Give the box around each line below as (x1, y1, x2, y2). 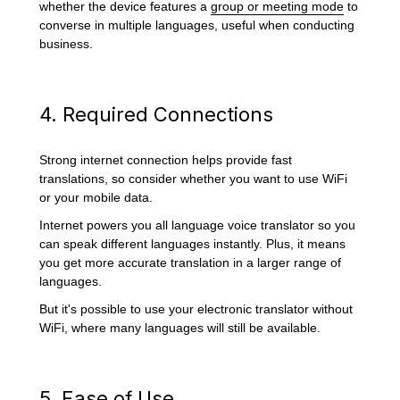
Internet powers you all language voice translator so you (39, 217, 356, 232)
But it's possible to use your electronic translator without (39, 301, 354, 316)
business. (39, 37, 94, 52)
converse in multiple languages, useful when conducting (39, 18, 355, 33)
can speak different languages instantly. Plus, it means (39, 236, 346, 251)
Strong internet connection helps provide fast (39, 152, 293, 167)
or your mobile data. (39, 189, 154, 204)
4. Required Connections (39, 103, 274, 127)
